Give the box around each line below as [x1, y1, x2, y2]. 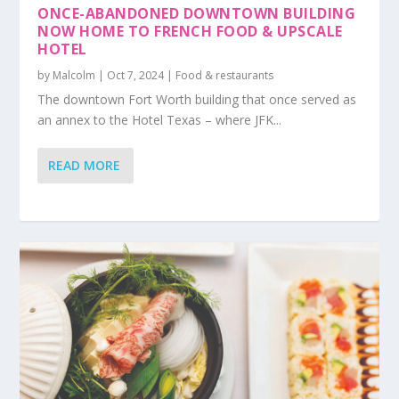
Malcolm [53, 67, 96, 83]
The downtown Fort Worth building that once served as [37, 90, 357, 108]
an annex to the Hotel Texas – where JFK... [37, 110, 282, 128]
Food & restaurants [175, 67, 274, 83]
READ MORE [48, 157, 121, 175]
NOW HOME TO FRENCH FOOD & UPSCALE [37, 20, 343, 41]
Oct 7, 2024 [107, 67, 165, 83]
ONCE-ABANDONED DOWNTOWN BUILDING [37, 3, 356, 23]
